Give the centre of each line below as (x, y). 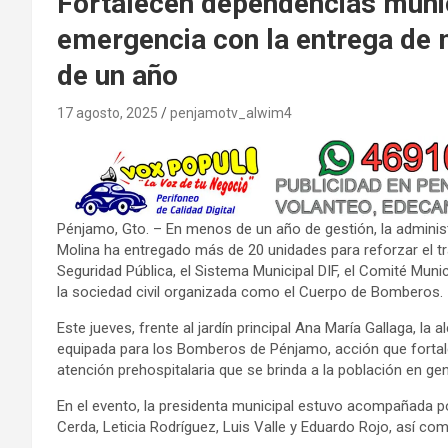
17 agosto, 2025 (107, 113)
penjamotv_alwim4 (231, 113)
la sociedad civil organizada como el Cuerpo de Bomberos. (250, 292)
